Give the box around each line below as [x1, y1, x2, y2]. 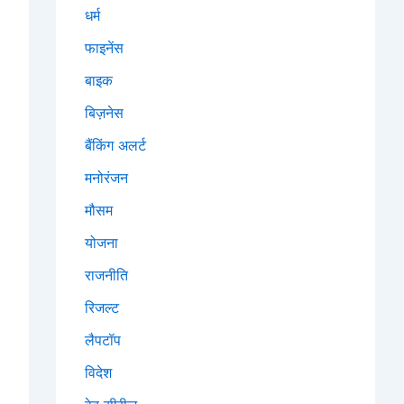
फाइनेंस [85, 39, 124, 58]
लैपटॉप [85, 331, 121, 350]
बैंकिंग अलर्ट [85, 136, 146, 155]
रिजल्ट [85, 298, 119, 317]
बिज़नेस [85, 104, 124, 123]
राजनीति [85, 266, 128, 285]
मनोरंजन [85, 169, 128, 188]
